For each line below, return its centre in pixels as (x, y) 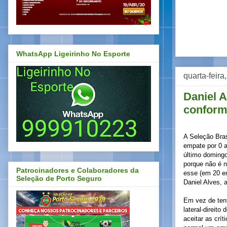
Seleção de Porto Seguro (59, 179)
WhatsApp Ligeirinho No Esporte (73, 53)
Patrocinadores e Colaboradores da (78, 171)
